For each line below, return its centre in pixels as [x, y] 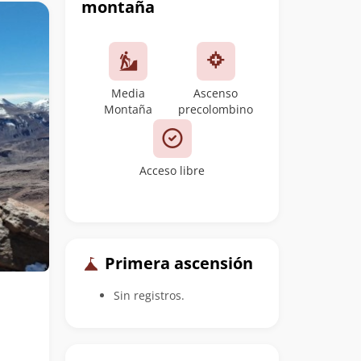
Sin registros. [149, 295]
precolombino [216, 109]
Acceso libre [172, 170]
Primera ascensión [177, 263]
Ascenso [216, 93]
